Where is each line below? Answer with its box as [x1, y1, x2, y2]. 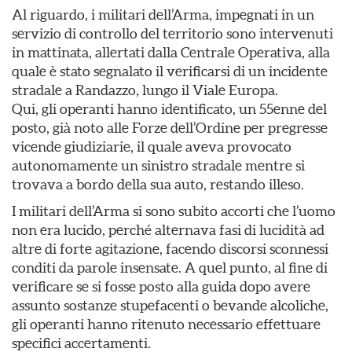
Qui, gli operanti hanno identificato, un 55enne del [12, 101, 327, 117]
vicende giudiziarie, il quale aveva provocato [12, 138, 291, 155]
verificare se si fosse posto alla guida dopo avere [12, 278, 310, 295]
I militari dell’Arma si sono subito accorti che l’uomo [12, 203, 335, 219]
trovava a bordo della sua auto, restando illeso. [12, 176, 304, 192]
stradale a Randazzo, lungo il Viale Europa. [12, 82, 278, 98]
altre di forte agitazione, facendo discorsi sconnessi [12, 240, 328, 257]
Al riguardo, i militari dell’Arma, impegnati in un [12, 6, 314, 23]
